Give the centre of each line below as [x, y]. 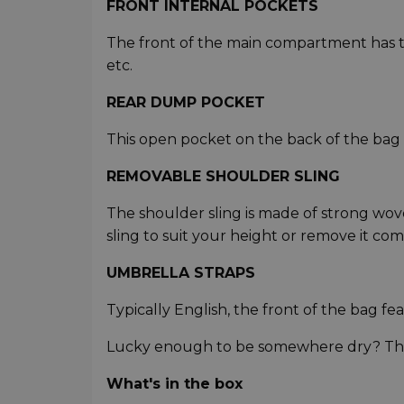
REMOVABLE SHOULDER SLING [223, 177]
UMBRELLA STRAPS [181, 273]
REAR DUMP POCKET [186, 103]
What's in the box [174, 384]
